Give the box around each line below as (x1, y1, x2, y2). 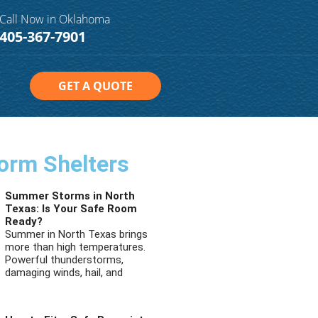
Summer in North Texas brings (5, 228, 148, 241)
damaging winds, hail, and (5, 266, 124, 279)
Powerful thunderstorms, (5, 253, 124, 266)
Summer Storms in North (5, 190, 136, 202)
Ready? (5, 215, 43, 228)
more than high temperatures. (5, 241, 146, 253)
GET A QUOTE (58, 78, 133, 94)
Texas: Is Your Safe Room (5, 202, 138, 215)
